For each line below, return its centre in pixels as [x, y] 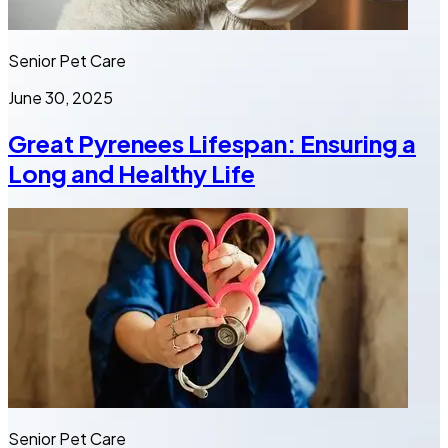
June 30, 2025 [60, 97]
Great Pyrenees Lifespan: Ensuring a [212, 142]
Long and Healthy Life [131, 172]
